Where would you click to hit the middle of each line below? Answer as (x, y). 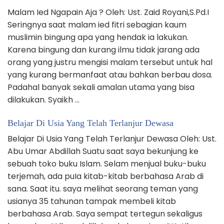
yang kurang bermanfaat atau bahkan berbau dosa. (110, 75)
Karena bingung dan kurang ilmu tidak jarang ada (103, 50)
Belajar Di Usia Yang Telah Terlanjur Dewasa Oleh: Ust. (112, 139)
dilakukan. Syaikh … (43, 100)
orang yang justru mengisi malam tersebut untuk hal (110, 62)
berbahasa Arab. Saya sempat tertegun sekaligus (105, 214)
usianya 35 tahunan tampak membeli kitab (92, 201)
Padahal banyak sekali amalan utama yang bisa (101, 87)
